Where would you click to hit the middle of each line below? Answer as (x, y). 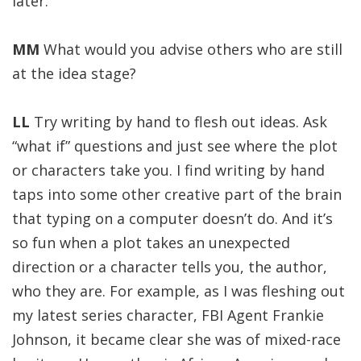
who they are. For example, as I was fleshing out (178, 291)
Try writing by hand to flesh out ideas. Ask (178, 122)
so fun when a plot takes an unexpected (151, 243)
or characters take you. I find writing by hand (168, 170)
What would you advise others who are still (191, 49)
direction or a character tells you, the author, (170, 267)
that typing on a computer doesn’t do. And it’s (172, 218)
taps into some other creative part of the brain (177, 194)
